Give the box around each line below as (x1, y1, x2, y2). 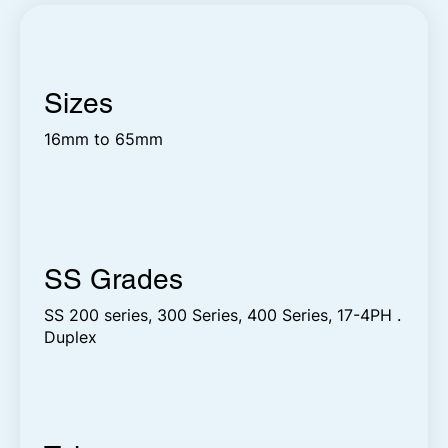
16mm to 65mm (44, 128, 164, 149)
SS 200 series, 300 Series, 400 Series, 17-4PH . (44, 305, 402, 326)
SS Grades (44, 263, 184, 296)
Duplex (44, 327, 98, 348)
